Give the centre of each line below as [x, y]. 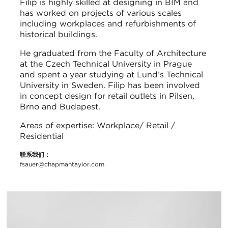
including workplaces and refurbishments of [108, 24]
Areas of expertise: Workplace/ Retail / [97, 126]
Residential [42, 136]
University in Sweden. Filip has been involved [110, 85]
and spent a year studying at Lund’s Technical [111, 75]
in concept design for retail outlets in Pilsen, [107, 96]
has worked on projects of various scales [101, 13]
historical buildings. [59, 35]
